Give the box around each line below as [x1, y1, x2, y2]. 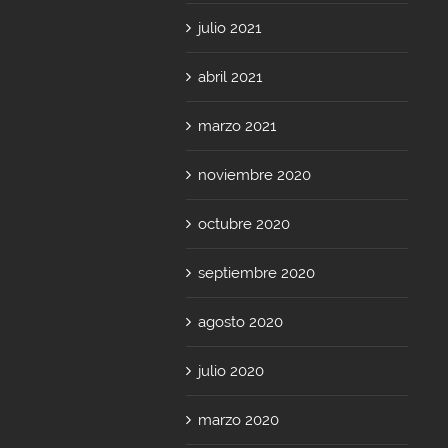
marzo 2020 [198, 410, 280, 429]
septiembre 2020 [198, 263, 316, 282]
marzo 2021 [198, 116, 277, 135]
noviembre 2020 [198, 165, 312, 184]
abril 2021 [198, 67, 263, 86]
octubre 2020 [198, 214, 291, 233]
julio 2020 [198, 361, 265, 380]
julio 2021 [198, 18, 262, 37]
